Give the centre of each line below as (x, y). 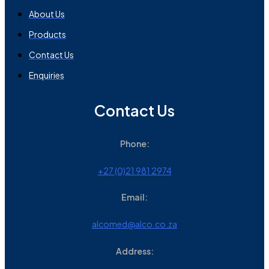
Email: (134, 197)
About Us (47, 14)
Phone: (134, 144)
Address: (134, 251)
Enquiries (47, 75)
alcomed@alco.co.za (134, 224)
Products (47, 35)
